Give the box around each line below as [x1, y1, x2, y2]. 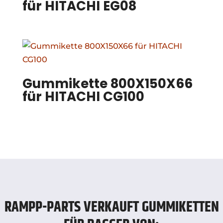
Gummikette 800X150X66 [22, 75, 193, 93]
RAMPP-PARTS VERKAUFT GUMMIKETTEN [4, 196, 219, 219]
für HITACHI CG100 [22, 88, 144, 106]
